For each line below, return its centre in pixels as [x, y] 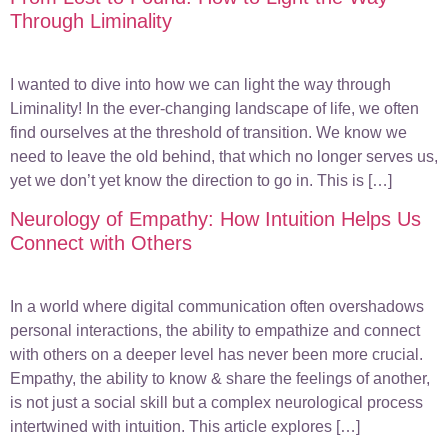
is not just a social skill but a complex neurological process [216, 403]
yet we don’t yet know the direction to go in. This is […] [201, 180]
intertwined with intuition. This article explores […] [185, 427]
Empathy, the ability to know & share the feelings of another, [220, 379]
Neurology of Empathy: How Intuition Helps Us [215, 219]
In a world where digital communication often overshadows [217, 307]
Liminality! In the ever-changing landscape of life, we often [214, 108]
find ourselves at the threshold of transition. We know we [208, 132]
